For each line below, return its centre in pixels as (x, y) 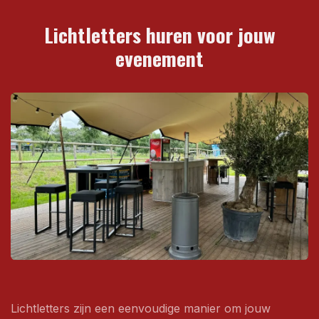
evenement (159, 58)
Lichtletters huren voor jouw (159, 35)
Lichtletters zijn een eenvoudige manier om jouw (141, 308)
